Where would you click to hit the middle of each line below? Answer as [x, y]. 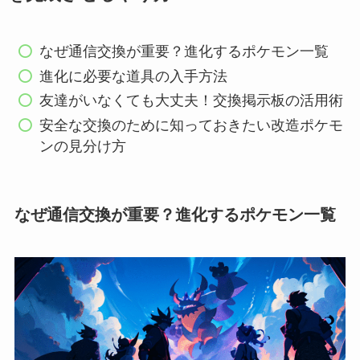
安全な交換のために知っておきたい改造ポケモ [192, 125]
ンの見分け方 [83, 146]
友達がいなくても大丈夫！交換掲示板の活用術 [192, 101]
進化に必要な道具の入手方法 [134, 76]
